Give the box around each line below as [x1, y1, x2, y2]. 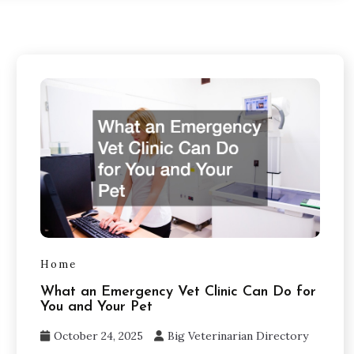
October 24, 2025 [53, 329, 143, 344]
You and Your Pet [40, 299, 153, 314]
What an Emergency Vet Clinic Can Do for [40, 284, 316, 299]
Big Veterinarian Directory [167, 329, 308, 344]
